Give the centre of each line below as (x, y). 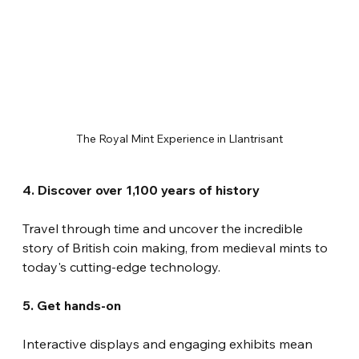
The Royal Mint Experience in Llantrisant (179, 139)
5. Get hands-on (72, 306)
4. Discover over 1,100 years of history (141, 190)
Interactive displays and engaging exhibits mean (169, 344)
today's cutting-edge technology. (122, 267)
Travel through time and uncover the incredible (165, 229)
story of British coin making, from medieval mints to (177, 248)
